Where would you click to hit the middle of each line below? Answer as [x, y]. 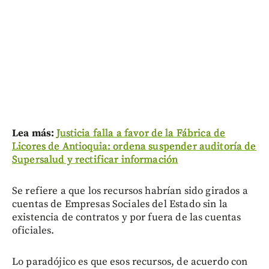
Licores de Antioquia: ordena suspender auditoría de [134, 146]
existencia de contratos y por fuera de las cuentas [127, 217]
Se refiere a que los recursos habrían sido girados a [130, 191]
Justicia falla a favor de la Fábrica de [141, 133]
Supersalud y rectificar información [95, 159]
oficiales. [33, 230]
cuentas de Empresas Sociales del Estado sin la [120, 204]
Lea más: [35, 133]
